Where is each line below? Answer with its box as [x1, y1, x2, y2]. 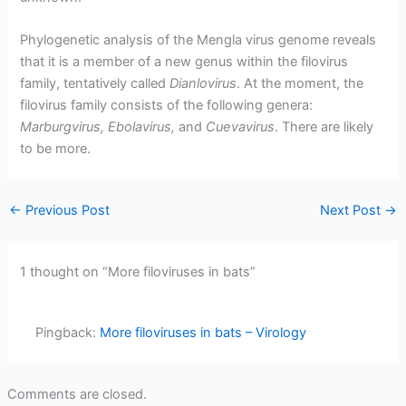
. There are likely [275, 119, 374, 136]
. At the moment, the [237, 75, 364, 92]
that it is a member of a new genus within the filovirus [20, 53, 349, 71]
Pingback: [35, 324, 101, 342]
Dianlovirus [169, 75, 237, 92]
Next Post [320, 201, 385, 218]
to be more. [20, 140, 92, 158]
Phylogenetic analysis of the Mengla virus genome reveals [20, 32, 377, 49]
